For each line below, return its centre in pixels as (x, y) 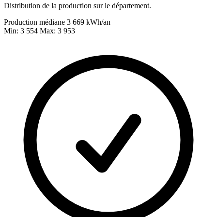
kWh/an (98, 22)
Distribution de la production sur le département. (77, 6)
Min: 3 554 (22, 31)
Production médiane (35, 22)
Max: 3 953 (57, 31)
